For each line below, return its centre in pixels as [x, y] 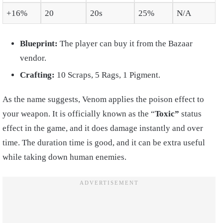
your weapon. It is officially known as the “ [79, 114]
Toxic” [168, 114]
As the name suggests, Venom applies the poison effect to [103, 100]
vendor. [33, 58]
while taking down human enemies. [64, 157]
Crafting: [38, 75]
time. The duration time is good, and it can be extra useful [104, 143]
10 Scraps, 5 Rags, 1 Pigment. [109, 75]
